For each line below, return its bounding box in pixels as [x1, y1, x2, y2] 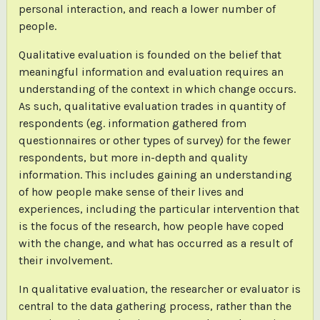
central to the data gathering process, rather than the [18, 299, 291, 314]
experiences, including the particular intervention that [18, 202, 299, 216]
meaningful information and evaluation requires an [18, 65, 284, 79]
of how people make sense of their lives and [18, 185, 244, 199]
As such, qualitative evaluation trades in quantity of [18, 99, 286, 114]
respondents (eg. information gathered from [18, 116, 246, 131]
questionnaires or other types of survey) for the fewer [18, 134, 291, 148]
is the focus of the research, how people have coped [18, 219, 284, 234]
